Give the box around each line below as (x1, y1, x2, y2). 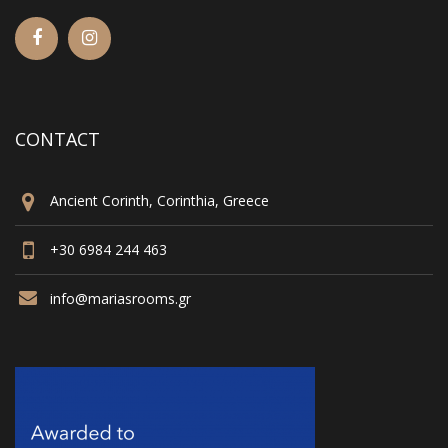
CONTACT (15, 127, 100, 152)
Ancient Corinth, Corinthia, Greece (50, 191, 269, 211)
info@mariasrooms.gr (50, 289, 191, 309)
